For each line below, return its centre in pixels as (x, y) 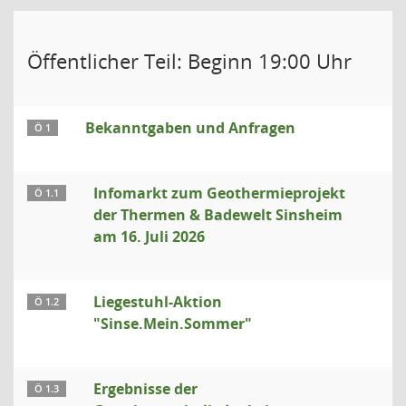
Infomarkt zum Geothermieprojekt (219, 193)
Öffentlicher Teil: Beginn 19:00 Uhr (189, 61)
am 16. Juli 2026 (149, 237)
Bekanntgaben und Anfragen (190, 128)
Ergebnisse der (145, 389)
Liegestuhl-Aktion (158, 302)
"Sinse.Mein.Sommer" (173, 324)
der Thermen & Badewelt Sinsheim (218, 215)
